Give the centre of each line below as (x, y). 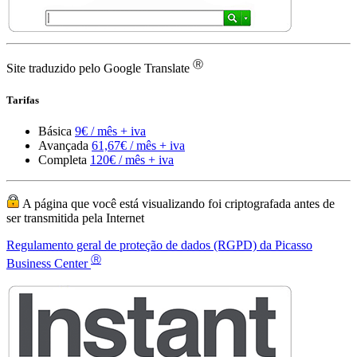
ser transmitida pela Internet (75, 218)
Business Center (49, 263)
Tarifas (23, 100)
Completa (64, 159)
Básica (57, 131)
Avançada (65, 145)
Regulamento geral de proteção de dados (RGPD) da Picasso (159, 245)
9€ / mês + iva (110, 131)
